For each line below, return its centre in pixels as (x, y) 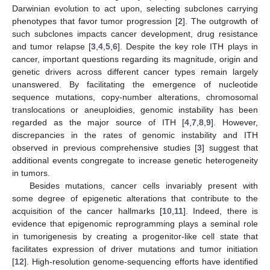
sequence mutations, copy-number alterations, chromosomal (135, 97)
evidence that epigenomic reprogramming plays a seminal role (135, 223)
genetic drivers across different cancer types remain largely (135, 71)
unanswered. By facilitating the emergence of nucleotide (135, 84)
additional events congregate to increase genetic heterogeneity (135, 160)
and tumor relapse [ (52, 46)
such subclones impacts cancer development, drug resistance (135, 33)
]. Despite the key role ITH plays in (188, 46)
